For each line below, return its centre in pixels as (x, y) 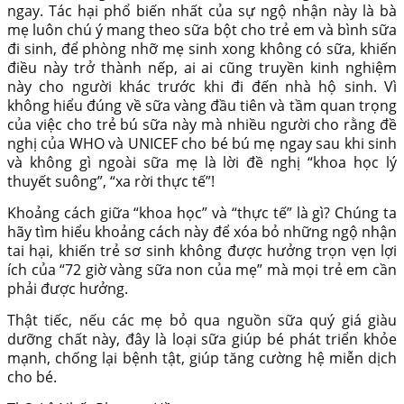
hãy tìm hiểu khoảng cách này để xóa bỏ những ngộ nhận (202, 232)
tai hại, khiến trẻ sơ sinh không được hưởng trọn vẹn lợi (202, 251)
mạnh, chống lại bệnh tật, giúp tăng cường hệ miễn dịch (202, 358)
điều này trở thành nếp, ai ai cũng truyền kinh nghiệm (202, 68)
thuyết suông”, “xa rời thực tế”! (111, 182)
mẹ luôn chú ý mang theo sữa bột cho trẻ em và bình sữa (202, 30)
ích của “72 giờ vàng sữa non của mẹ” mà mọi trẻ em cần (202, 270)
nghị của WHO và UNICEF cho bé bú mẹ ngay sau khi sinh (202, 144)
